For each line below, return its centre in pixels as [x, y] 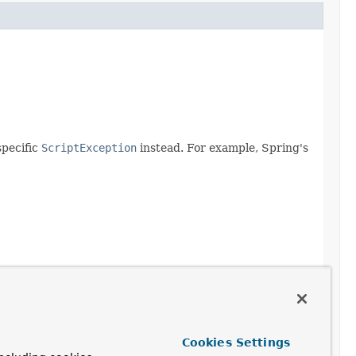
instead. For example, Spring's [222, 147]
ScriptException [89, 147]
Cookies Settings [236, 342]
